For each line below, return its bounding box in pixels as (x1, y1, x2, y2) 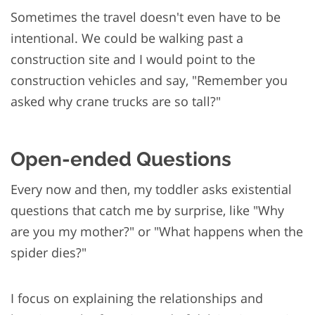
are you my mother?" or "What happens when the (11, 223, 303, 240)
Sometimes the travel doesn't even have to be (11, 8, 281, 26)
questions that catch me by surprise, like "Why (11, 202, 284, 219)
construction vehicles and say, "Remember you (11, 72, 288, 89)
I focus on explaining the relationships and (11, 290, 263, 307)
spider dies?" (11, 244, 86, 262)
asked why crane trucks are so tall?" (11, 93, 221, 110)
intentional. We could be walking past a (11, 30, 243, 47)
